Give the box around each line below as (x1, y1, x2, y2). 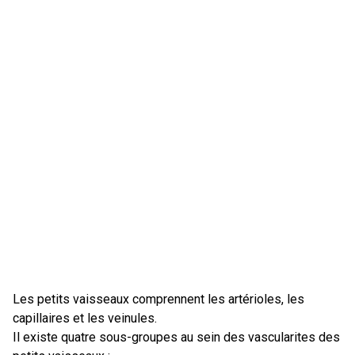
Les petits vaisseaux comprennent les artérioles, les (13, 292, 304, 307)
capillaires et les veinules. (13, 311, 157, 326)
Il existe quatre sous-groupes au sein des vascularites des (13, 330, 340, 345)
